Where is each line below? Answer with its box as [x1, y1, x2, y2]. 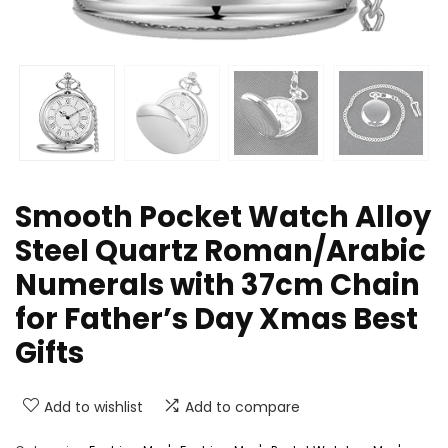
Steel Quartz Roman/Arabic [15, 231, 426, 272]
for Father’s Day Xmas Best [15, 299, 418, 340]
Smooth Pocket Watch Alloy [15, 197, 431, 238]
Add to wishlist [44, 397, 143, 418]
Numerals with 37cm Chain [15, 265, 420, 306]
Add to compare [185, 397, 300, 418]
